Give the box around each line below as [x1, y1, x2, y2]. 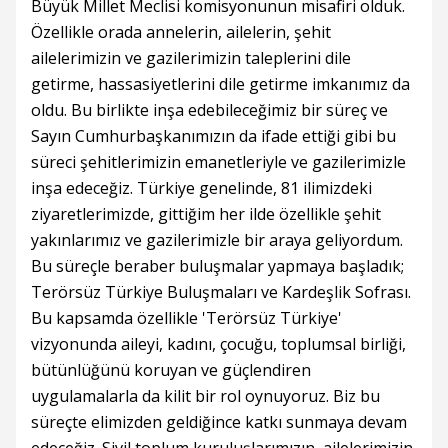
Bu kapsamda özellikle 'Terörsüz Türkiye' [31, 306, 342, 329]
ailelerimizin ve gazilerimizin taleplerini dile [31, 46, 351, 69]
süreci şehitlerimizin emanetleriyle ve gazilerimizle [31, 150, 406, 173]
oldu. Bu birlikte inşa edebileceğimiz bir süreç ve [31, 98, 388, 121]
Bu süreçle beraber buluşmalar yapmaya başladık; [31, 254, 404, 277]
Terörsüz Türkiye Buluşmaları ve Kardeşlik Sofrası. [31, 280, 411, 303]
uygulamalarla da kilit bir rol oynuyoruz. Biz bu [31, 384, 380, 407]
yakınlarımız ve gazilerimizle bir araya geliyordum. [31, 228, 403, 251]
